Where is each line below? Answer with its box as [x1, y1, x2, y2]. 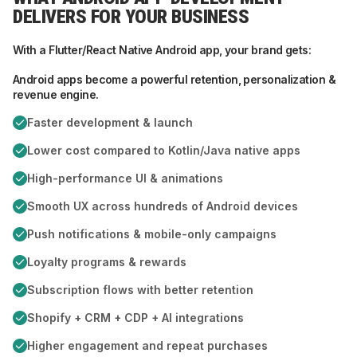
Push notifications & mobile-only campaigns [27, 227, 277, 241]
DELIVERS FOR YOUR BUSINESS [13, 6, 249, 28]
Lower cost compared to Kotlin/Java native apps [27, 143, 300, 157]
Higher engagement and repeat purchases [27, 339, 268, 352]
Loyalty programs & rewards [27, 255, 186, 269]
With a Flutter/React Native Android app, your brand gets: [13, 43, 312, 57]
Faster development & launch [27, 116, 193, 129]
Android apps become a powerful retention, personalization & [13, 73, 335, 86]
